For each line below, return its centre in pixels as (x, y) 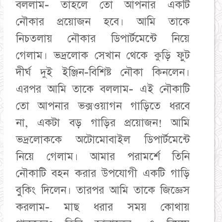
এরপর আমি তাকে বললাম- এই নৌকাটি (103, 89)
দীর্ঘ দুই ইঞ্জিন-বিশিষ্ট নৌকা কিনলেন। (103, 72)
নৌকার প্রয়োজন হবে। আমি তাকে (103, 22)
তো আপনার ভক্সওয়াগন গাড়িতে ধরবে (103, 106)
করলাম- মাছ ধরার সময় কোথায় (103, 207)
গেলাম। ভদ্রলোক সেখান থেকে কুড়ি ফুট (103, 55)
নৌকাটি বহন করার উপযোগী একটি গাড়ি (103, 173)
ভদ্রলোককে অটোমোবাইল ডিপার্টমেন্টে (103, 140)
